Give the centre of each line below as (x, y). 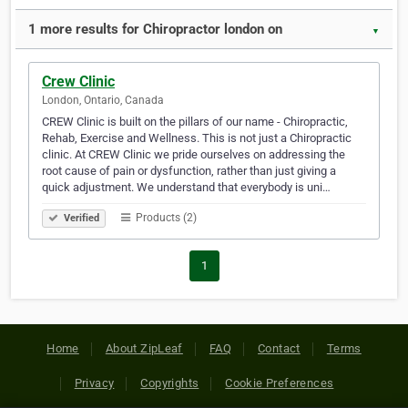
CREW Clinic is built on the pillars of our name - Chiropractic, (195, 122)
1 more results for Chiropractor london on (155, 30)
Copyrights (170, 383)
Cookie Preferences (280, 383)
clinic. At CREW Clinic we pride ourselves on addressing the (194, 155)
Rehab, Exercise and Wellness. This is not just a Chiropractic (197, 138)
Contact (279, 349)
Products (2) (165, 218)
